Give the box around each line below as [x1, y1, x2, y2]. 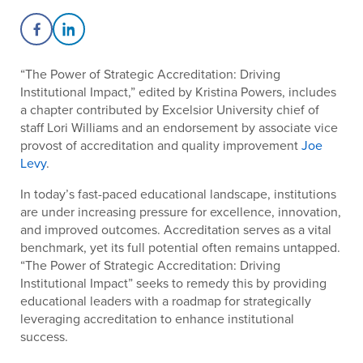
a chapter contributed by [20, 100, 162, 118]
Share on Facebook [36, 28, 146, 47]
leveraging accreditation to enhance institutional [20, 310, 294, 327]
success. [20, 327, 68, 345]
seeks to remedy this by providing [133, 274, 327, 292]
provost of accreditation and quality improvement [20, 136, 301, 154]
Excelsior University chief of [162, 100, 319, 118]
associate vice [258, 118, 338, 136]
